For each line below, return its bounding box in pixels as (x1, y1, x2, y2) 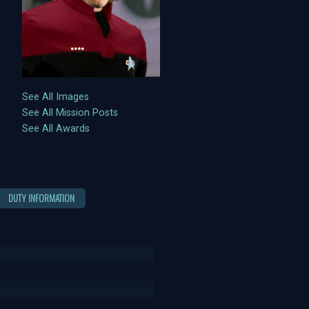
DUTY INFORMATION (8, 190, 75, 205)
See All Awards (22, 123, 90, 135)
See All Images (22, 91, 90, 103)
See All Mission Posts (22, 107, 119, 119)
